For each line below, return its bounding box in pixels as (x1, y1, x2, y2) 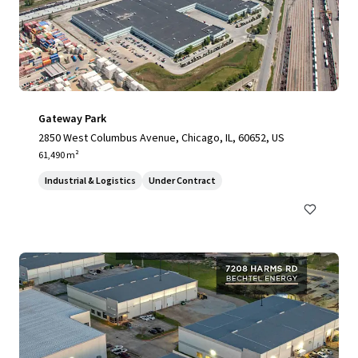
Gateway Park (38, 111, 106, 125)
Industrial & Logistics (45, 174, 136, 186)
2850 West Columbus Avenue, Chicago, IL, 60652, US (38, 130, 284, 145)
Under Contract (149, 174, 216, 186)
